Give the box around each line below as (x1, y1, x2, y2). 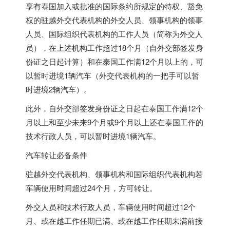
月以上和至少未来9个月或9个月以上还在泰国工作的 (26, 117, 203, 127)
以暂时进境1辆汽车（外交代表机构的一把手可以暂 (26, 70, 199, 81)
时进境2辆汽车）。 (26, 84, 91, 94)
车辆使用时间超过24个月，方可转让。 (26, 182, 157, 193)
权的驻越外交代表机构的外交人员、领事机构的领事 (26, 14, 203, 25)
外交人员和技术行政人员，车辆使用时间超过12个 (26, 201, 196, 212)
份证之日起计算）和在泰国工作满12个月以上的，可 (26, 56, 203, 67)
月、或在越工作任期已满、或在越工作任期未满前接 (26, 215, 203, 226)
